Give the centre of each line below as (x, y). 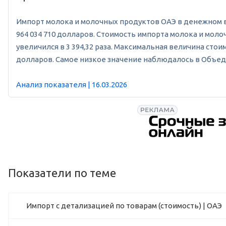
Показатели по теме (62, 173)
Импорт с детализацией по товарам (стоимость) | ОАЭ (124, 206)
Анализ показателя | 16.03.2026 (72, 85)
